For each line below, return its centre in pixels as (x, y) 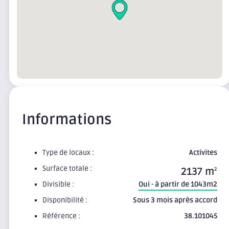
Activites (203, 153)
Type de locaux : (68, 153)
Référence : (61, 216)
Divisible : (58, 185)
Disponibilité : (65, 200)
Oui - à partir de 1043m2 (178, 185)
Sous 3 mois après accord (175, 200)
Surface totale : (67, 169)
